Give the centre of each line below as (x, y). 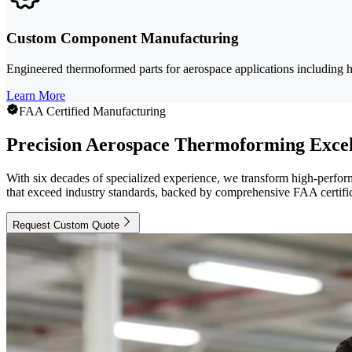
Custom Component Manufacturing (123, 38)
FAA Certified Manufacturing (92, 111)
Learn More (36, 95)
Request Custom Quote (66, 225)
